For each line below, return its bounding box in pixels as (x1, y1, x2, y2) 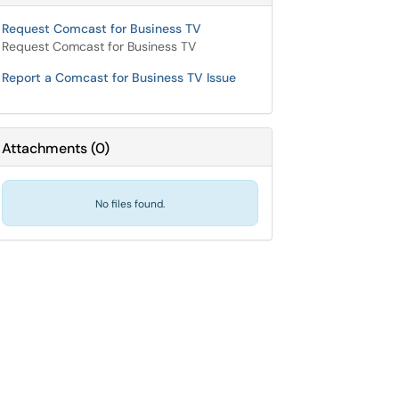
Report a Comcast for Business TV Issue (2, 69, 236, 85)
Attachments (2, 139, 87, 158)
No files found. (95, 197, 165, 211)
